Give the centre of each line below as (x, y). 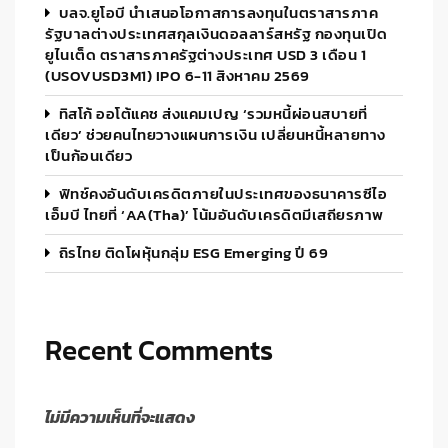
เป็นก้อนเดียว (88, 155)
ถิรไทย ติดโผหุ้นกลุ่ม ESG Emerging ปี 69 (193, 252)
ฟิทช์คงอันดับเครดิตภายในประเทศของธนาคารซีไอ (222, 193)
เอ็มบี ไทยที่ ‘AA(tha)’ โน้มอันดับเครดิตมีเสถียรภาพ (214, 214)
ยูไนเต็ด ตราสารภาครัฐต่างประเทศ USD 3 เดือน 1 (205, 54)
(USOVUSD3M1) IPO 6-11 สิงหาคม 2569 (177, 75)
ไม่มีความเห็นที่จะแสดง (120, 416)
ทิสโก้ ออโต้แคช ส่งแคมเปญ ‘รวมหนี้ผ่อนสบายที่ (213, 113)
